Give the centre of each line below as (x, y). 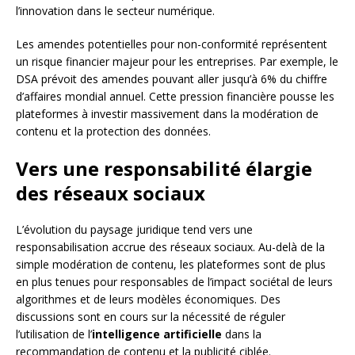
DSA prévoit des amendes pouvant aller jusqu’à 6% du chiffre (172, 78)
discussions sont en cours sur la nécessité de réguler (151, 316)
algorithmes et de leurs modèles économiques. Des (148, 299)
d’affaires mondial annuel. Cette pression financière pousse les (175, 96)
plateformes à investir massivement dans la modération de (167, 113)
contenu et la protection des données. (113, 131)
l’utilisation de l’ (54, 334)
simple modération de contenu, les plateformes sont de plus (171, 264)
